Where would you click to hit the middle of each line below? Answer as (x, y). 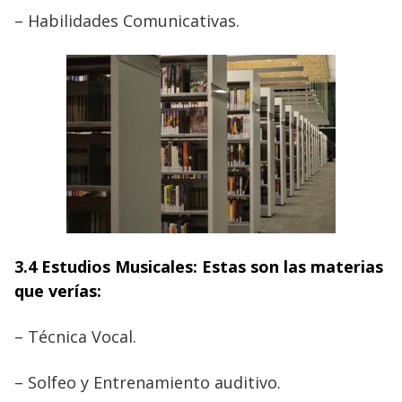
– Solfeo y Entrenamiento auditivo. (148, 382)
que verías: (58, 290)
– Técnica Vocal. (75, 336)
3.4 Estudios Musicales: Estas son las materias (199, 266)
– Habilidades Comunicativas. (127, 20)
